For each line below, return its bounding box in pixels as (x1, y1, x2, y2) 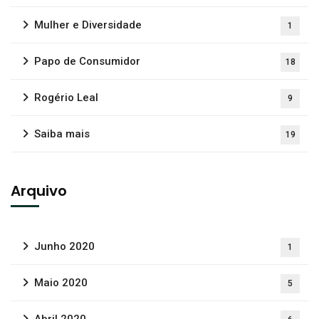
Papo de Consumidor (34, 55, 140, 68)
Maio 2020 (34, 276, 88, 289)
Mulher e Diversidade (34, 19, 142, 31)
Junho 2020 (34, 240, 95, 253)
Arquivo (11, 181, 67, 201)
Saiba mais (34, 127, 90, 140)
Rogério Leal (34, 91, 98, 104)
